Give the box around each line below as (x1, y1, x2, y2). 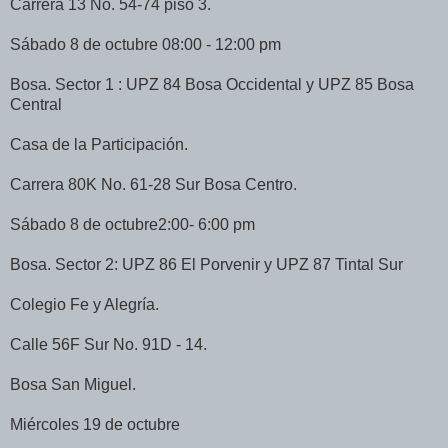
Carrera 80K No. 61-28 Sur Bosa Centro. (10, 176, 297, 194)
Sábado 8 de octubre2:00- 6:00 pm (10, 216, 255, 234)
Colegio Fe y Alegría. (10, 296, 159, 314)
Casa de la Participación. (10, 136, 188, 154)
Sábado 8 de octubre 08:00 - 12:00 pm (10, 36, 281, 54)
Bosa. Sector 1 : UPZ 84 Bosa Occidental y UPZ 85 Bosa (10, 76, 414, 94)
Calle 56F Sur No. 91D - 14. (10, 336, 207, 354)
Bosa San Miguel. (10, 376, 136, 394)
